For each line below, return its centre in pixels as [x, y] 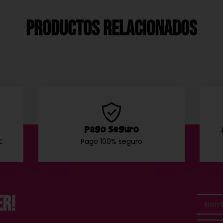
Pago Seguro [111, 129]
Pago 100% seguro [111, 141]
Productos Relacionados [111, 29]
